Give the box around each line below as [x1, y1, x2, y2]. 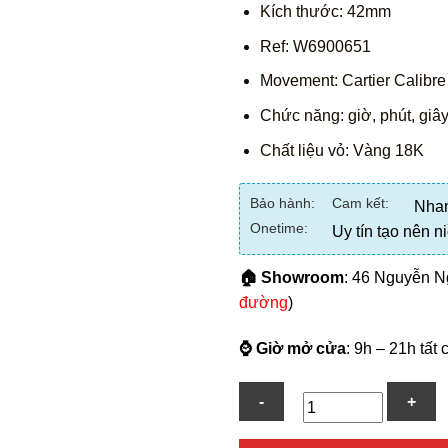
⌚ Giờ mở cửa [239, 340, 346, 358]
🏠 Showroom [239, 269, 344, 287]
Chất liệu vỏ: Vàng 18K [259, 141, 424, 159]
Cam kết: [332, 195, 389, 212]
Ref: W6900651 [259, 37, 371, 55]
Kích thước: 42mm [259, 3, 391, 21]
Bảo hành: [250, 195, 315, 212]
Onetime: [250, 220, 308, 237]
